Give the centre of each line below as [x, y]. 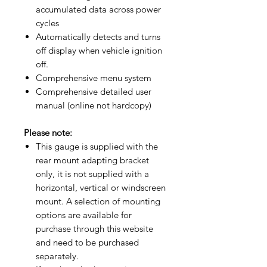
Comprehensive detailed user [94, 91]
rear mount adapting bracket [92, 160]
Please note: [48, 132]
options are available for [84, 215]
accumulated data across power [98, 9]
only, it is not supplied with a [92, 173]
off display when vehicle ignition [99, 50]
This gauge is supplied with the [97, 146]
